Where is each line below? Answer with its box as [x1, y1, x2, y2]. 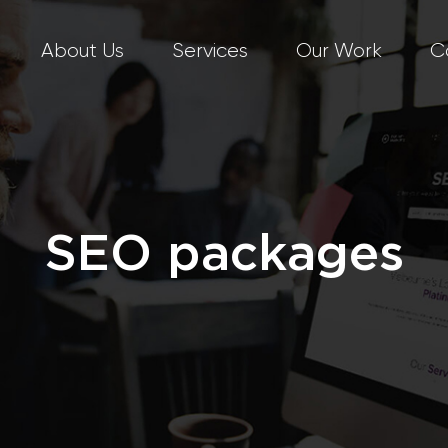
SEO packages [44, 230, 404, 280]
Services [171, 39, 248, 62]
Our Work [295, 39, 382, 62]
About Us [40, 39, 124, 62]
